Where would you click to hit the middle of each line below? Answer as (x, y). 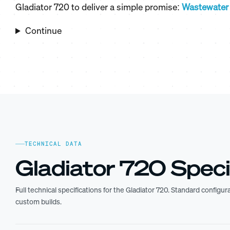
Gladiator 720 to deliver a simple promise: (99, 7)
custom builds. (39, 202)
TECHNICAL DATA (53, 144)
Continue (43, 31)
